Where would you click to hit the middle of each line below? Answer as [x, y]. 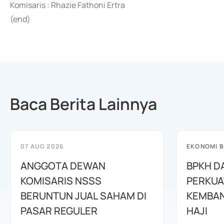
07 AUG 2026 [42, 146]
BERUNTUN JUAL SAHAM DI [83, 196]
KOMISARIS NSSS [61, 181]
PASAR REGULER [59, 211]
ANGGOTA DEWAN [63, 166]
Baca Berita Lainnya [83, 104]
